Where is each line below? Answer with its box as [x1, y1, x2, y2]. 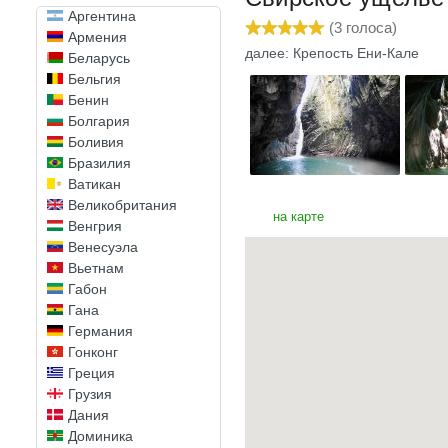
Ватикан [68, 176, 121, 192]
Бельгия [68, 71, 121, 87]
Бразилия [68, 155, 131, 171]
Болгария [68, 113, 130, 129]
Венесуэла [68, 239, 138, 255]
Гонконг [68, 344, 118, 360]
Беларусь [68, 50, 130, 66]
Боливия [68, 134, 124, 150]
